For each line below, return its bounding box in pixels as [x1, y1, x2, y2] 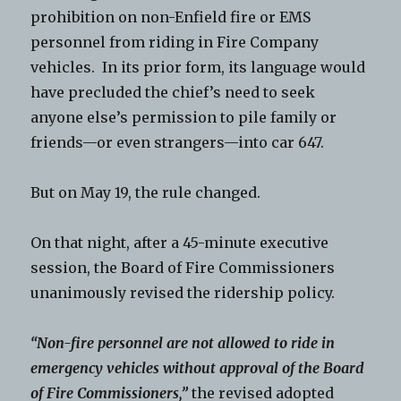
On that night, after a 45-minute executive [30, 233, 329, 252]
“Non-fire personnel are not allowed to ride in [30, 333, 336, 352]
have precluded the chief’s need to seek [30, 82, 316, 101]
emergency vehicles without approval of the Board [30, 358, 365, 377]
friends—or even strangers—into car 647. [30, 132, 325, 151]
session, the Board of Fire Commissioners [30, 258, 336, 277]
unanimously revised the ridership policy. [30, 283, 336, 302]
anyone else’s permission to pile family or [30, 107, 337, 126]
